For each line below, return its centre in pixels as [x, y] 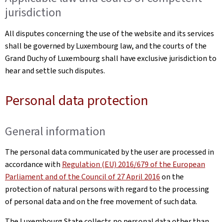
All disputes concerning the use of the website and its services [110, 33]
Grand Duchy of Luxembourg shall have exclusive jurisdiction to [111, 58]
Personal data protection [77, 100]
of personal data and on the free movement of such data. [101, 201]
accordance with [33, 164]
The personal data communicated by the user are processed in [110, 152]
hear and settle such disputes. [55, 70]
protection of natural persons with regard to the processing [107, 189]
